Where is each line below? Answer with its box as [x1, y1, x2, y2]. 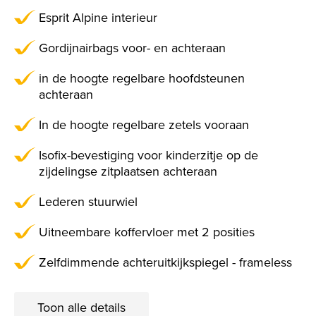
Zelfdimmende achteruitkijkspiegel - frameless [39, 253, 292, 272]
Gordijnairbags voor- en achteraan [39, 39, 226, 58]
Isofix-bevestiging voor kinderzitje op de [39, 146, 258, 165]
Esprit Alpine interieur [39, 8, 157, 28]
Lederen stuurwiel [39, 193, 138, 212]
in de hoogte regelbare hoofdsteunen [39, 69, 245, 88]
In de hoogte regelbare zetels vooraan [39, 116, 249, 135]
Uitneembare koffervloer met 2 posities [39, 223, 255, 242]
